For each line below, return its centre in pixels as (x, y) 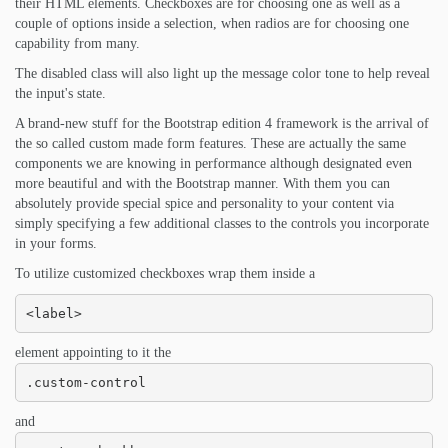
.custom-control (85, 382)
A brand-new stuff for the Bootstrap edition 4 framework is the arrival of (222, 124)
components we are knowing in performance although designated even (213, 164)
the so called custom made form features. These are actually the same (210, 144)
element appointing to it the (93, 353)
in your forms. (56, 244)
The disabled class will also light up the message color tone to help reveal (222, 74)
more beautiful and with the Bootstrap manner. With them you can (202, 184)
